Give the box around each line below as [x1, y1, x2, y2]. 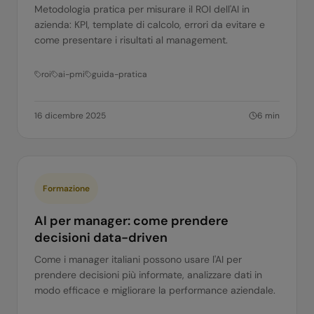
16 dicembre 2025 [34, 110, 106, 121]
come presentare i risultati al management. [34, 34, 228, 46]
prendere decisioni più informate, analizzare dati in [34, 268, 262, 281]
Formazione [43, 183, 90, 194]
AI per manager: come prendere [34, 212, 228, 229]
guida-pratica [92, 69, 147, 80]
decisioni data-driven [34, 229, 168, 246]
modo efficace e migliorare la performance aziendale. [34, 284, 275, 296]
